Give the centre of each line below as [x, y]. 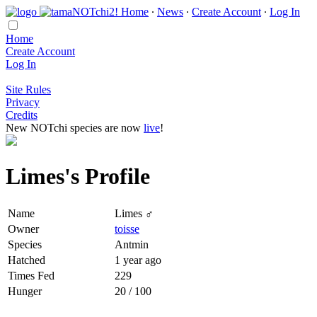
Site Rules [28, 90]
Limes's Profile [78, 177]
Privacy [23, 102]
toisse [127, 229]
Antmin [132, 244]
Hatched [27, 260]
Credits [22, 115]
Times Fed [31, 275]
